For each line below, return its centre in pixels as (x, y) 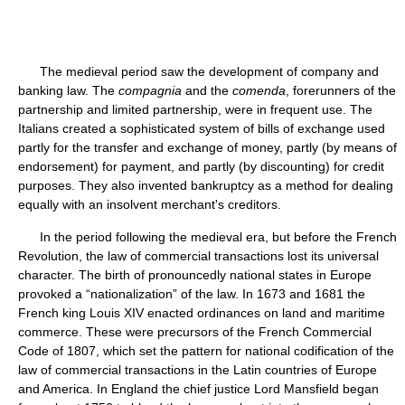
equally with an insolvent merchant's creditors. (150, 204)
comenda (259, 90)
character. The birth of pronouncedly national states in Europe (195, 275)
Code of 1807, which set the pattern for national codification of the (206, 351)
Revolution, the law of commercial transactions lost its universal (198, 256)
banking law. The (68, 90)
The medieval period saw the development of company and (198, 71)
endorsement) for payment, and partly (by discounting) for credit (201, 166)
